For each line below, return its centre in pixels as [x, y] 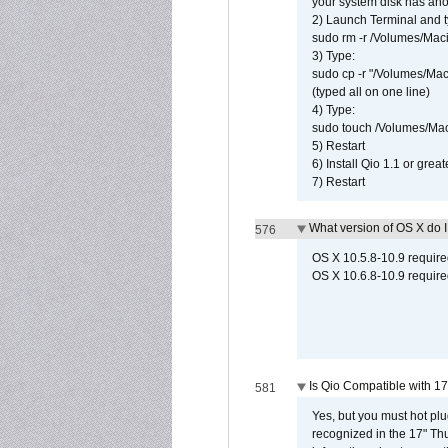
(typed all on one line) [371, 92]
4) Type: [333, 110]
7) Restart [338, 182]
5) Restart [338, 146]
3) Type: [333, 56]
